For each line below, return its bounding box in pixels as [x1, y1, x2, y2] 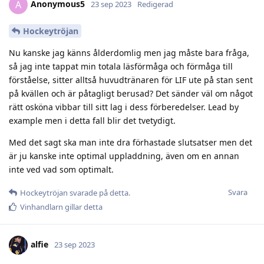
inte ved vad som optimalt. [9, 163, 114, 175]
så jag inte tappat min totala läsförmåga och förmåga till [9, 60, 233, 72]
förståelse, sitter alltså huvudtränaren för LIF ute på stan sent [9, 74, 253, 85]
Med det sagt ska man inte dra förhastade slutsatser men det [9, 136, 252, 148]
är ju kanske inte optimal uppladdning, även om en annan [9, 150, 239, 161]
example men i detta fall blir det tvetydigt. [9, 114, 176, 126]
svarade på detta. [68, 187, 130, 198]
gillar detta [63, 201, 103, 212]
